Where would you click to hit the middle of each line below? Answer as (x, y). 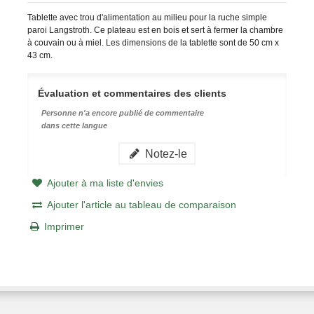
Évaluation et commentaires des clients (132, 93)
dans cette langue (74, 125)
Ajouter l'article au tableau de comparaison (141, 204)
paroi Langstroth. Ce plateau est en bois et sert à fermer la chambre (155, 30)
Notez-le (165, 153)
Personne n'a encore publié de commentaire (122, 112)
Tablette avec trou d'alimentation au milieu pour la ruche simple (147, 17)
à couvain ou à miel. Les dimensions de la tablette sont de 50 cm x (153, 42)
